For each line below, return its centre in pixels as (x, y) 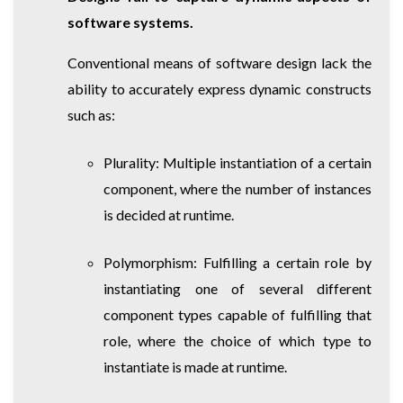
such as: (91, 114)
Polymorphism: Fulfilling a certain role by (237, 262)
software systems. (130, 22)
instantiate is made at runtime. (195, 366)
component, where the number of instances (237, 188)
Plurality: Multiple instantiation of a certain (237, 162)
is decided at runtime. (169, 214)
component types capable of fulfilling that (237, 314)
